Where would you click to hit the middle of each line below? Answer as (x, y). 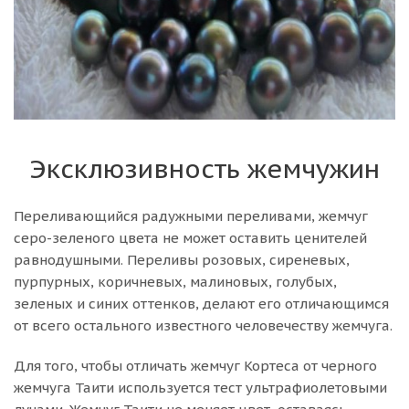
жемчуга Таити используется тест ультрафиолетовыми (200, 388)
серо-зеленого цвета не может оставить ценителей (190, 238)
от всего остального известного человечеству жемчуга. (203, 325)
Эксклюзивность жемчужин (204, 169)
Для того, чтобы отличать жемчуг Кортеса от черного (195, 366)
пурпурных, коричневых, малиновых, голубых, (175, 282)
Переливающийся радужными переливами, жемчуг (191, 216)
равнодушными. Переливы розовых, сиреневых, (182, 260)
